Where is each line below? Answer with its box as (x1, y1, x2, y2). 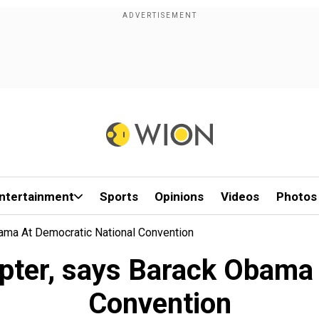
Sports (99, 189, 138, 204)
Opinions (155, 189, 204, 204)
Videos (221, 189, 260, 204)
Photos (276, 189, 317, 204)
